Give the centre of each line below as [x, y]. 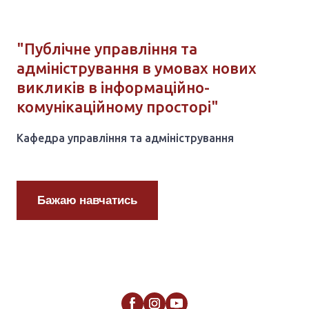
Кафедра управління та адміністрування [125, 188]
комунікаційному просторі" [118, 157]
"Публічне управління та [107, 99]
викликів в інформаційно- [113, 137]
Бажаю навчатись [87, 250]
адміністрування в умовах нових [137, 118]
